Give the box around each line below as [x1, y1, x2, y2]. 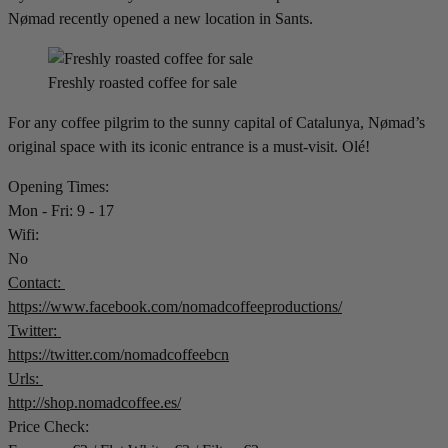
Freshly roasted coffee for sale [48, 74, 237, 92]
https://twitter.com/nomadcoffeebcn [8, 346, 229, 364]
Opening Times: [8, 178, 113, 196]
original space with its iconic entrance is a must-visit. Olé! [8, 138, 370, 156]
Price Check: [8, 418, 93, 436]
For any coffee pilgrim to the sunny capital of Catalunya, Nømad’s [8, 114, 425, 132]
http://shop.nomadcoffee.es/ [8, 394, 181, 412]
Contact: [8, 274, 65, 292]
